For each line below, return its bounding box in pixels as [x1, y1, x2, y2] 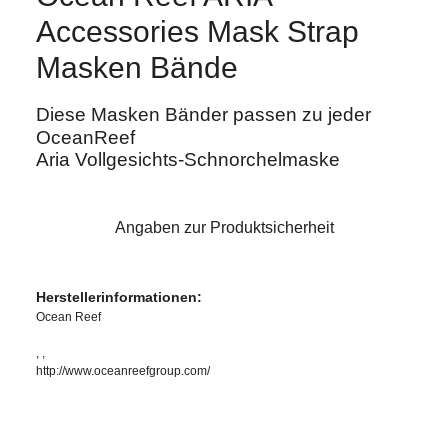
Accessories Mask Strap [36, 15, 359, 49]
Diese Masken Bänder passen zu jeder [36, 104, 371, 126]
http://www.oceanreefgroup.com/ [36, 364, 210, 379]
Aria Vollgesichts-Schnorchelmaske [36, 149, 340, 171]
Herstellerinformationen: [36, 289, 202, 306]
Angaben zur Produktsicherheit [114, 219, 334, 237]
